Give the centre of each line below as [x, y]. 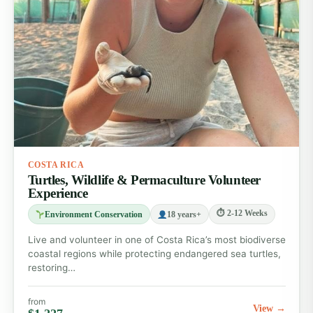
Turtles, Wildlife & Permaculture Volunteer [144, 180]
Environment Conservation [93, 214]
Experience [58, 194]
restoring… [51, 268]
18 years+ [184, 214]
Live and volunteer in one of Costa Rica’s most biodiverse [156, 240]
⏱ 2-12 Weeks [242, 213]
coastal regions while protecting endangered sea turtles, [154, 254]
